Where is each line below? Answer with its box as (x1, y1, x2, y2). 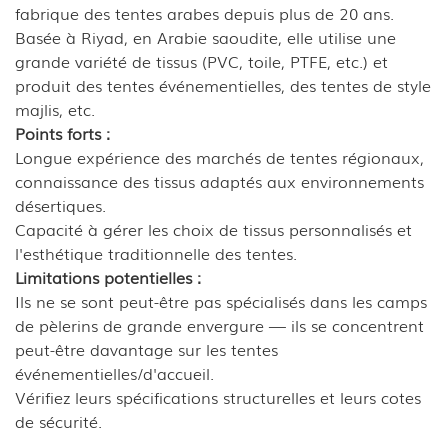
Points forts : (15, 120, 110, 145)
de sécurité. (15, 408, 102, 433)
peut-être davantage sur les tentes (15, 336, 278, 361)
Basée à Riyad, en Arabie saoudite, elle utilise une (15, 24, 396, 49)
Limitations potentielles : (15, 264, 201, 289)
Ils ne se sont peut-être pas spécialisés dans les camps (15, 288, 427, 313)
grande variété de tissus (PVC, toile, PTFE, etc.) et (15, 48, 388, 73)
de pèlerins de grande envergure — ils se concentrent (15, 312, 424, 337)
